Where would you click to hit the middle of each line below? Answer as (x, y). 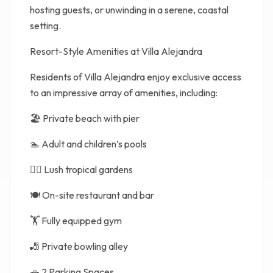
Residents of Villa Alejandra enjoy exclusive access (136, 77)
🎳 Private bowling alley (79, 246)
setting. (45, 26)
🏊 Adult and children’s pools (88, 144)
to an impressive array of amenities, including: (124, 93)
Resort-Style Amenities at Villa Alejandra (116, 51)
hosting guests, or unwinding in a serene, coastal (129, 10)
